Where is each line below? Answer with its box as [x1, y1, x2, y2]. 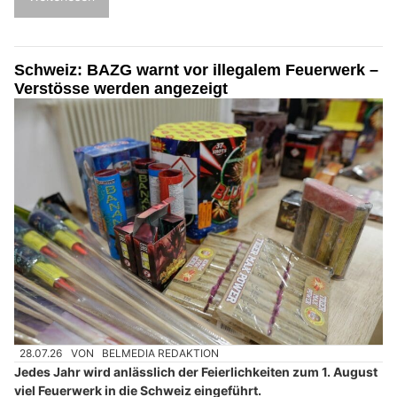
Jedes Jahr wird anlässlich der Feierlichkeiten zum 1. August [14, 364, 378, 380]
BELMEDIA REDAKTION [102, 346, 220, 360]
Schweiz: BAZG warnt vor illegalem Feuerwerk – [14, 61, 378, 80]
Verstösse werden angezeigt [14, 80, 228, 98]
